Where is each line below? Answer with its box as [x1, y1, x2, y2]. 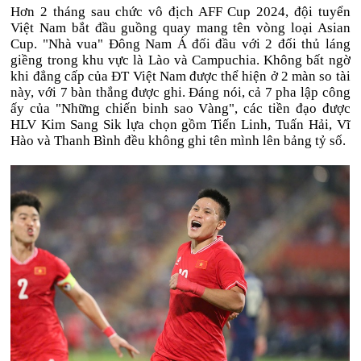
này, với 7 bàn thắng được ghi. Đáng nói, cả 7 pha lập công [10, 85, 351, 100]
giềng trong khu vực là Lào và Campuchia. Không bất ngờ [10, 52, 351, 68]
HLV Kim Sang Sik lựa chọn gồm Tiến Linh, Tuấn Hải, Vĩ [10, 117, 351, 132]
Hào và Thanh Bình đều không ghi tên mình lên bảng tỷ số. [10, 133, 346, 148]
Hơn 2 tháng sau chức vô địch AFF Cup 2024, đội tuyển [10, 4, 351, 19]
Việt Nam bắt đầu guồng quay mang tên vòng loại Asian [10, 20, 351, 35]
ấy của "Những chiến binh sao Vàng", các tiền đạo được [10, 101, 351, 116]
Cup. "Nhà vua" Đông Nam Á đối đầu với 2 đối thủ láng [10, 36, 351, 52]
